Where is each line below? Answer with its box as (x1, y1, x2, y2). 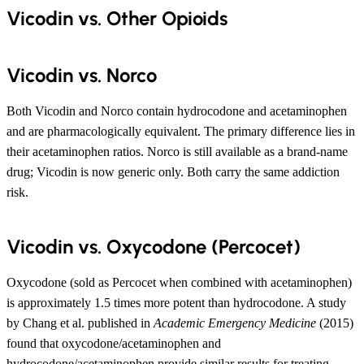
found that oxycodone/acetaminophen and (6, 336, 221, 350)
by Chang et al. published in (6, 315, 154, 330)
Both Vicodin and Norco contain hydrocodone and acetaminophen (6, 103, 347, 118)
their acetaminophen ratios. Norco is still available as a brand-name (6, 144, 348, 158)
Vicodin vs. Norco (6, 63, 157, 87)
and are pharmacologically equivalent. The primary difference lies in (6, 123, 355, 138)
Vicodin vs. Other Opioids (6, 6, 227, 30)
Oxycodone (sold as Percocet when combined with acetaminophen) (6, 275, 352, 289)
